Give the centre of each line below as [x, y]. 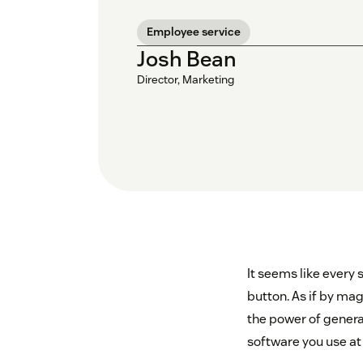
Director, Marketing [186, 80]
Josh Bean [187, 59]
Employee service [194, 32]
